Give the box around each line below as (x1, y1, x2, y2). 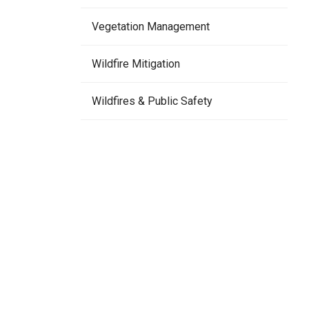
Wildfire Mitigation (92, 57, 180, 70)
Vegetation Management (92, 20, 210, 33)
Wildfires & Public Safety (92, 94, 212, 108)
